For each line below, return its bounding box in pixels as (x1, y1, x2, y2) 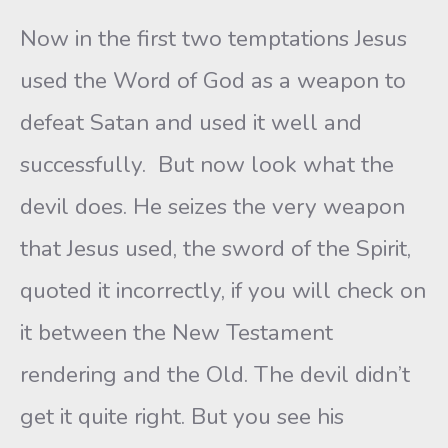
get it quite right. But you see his (20, 401, 344, 432)
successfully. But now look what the (20, 149, 394, 180)
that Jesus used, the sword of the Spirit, (20, 233, 411, 264)
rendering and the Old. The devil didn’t (20, 359, 410, 390)
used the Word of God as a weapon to (20, 65, 406, 96)
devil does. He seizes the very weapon (20, 191, 405, 222)
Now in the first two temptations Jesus (20, 23, 407, 54)
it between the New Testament (20, 317, 333, 348)
